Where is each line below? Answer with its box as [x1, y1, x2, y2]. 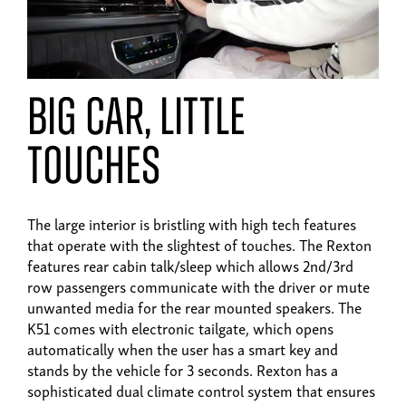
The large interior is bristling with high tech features [27, 211, 356, 237]
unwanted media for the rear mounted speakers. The [27, 295, 362, 320]
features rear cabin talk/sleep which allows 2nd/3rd [27, 253, 353, 278]
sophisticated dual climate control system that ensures [27, 378, 375, 403]
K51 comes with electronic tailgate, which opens [27, 315, 333, 341]
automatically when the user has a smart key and [27, 336, 338, 362]
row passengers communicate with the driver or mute [27, 274, 370, 299]
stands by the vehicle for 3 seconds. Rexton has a [27, 357, 338, 382]
